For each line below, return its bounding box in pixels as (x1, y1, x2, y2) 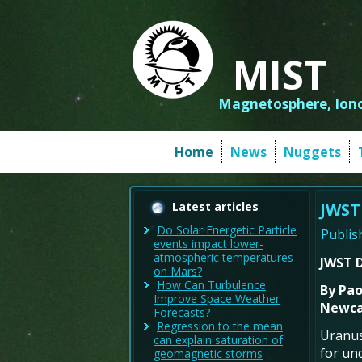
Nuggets (283, 143, 341, 161)
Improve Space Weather (154, 291, 280, 307)
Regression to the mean (157, 318, 283, 335)
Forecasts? (154, 305, 210, 321)
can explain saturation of (154, 332, 283, 348)
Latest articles (172, 199, 259, 214)
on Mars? (154, 263, 202, 280)
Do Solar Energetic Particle (157, 222, 297, 238)
